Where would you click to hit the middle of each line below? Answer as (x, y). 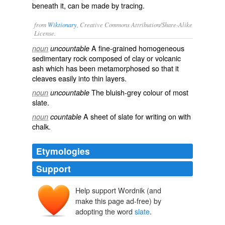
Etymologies (63, 151)
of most (176, 92)
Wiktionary (62, 24)
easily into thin (81, 78)
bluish (115, 92)
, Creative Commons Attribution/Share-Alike (135, 24)
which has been (71, 68)
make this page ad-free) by (118, 201)
